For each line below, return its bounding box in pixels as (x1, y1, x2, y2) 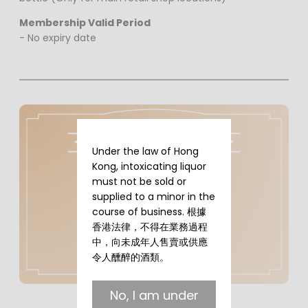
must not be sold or (92, 175, 187, 189)
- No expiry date (19, 31, 96, 45)
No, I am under (109, 287, 199, 305)
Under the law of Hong (92, 144, 199, 159)
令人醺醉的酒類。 (92, 250, 170, 265)
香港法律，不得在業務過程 (92, 220, 208, 234)
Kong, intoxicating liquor (92, 159, 207, 174)
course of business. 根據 (92, 205, 207, 219)
